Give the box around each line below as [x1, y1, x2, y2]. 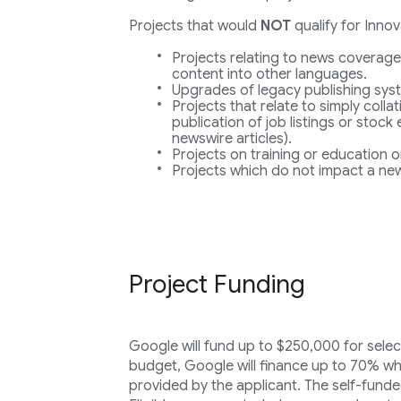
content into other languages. [171, 65, 367, 83]
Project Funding [128, 269, 305, 300]
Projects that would [128, 17, 260, 35]
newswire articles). [171, 130, 292, 148]
